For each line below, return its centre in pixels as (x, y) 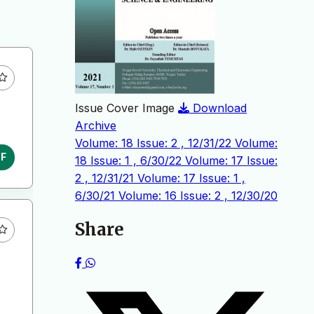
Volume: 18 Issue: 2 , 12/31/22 (155, 143)
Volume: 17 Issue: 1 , (191, 178)
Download (220, 108)
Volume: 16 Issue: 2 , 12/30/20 (198, 196)
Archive (96, 125)
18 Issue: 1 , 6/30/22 (130, 161)
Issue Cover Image (125, 108)
